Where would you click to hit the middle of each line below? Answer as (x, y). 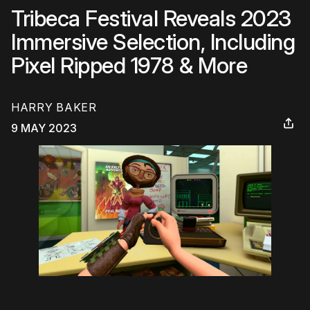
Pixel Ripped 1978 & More (129, 65)
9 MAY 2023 (44, 128)
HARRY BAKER (54, 108)
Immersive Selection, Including (153, 42)
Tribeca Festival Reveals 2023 (151, 18)
